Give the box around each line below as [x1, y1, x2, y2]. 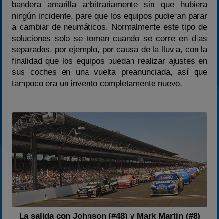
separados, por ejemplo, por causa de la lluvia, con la [12, 44, 207, 54]
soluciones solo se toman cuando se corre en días [12, 33, 207, 43]
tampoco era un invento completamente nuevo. [12, 78, 183, 88]
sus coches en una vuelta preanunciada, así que [12, 67, 207, 77]
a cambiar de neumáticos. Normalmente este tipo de [12, 22, 207, 32]
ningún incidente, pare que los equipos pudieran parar [12, 11, 207, 21]
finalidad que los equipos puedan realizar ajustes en [12, 56, 207, 66]
